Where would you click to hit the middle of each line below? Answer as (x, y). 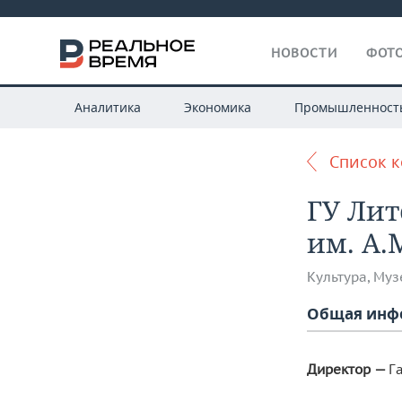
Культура (337, 277)
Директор (341, 369)
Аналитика (107, 107)
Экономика (217, 107)
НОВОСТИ (304, 53)
